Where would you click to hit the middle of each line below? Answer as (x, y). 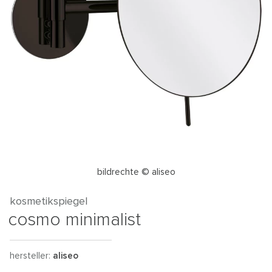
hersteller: (31, 256)
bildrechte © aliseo (136, 172)
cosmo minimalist (74, 220)
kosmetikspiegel (49, 202)
